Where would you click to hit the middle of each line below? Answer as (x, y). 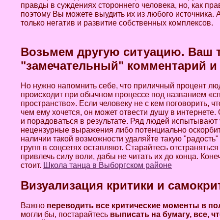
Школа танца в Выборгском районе (108, 165)
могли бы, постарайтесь (65, 214)
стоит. (32, 165)
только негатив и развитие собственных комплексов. (117, 23)
